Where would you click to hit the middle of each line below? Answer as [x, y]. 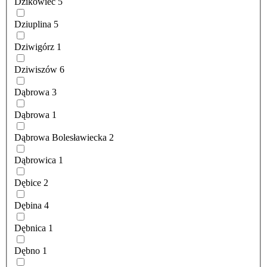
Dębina [28, 206]
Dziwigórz [34, 47]
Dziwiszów [36, 70]
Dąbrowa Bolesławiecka [60, 138]
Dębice [28, 183]
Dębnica [30, 228]
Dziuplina [33, 24]
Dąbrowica [35, 160]
